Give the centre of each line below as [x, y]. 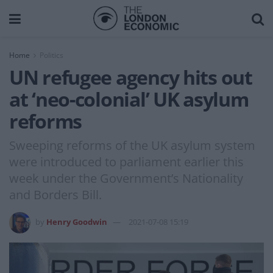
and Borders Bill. [55, 194]
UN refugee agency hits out [131, 77]
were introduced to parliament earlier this [126, 161]
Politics [51, 55]
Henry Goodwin [77, 222]
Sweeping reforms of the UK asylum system [132, 145]
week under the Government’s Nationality [126, 178]
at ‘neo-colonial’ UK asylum [129, 99]
